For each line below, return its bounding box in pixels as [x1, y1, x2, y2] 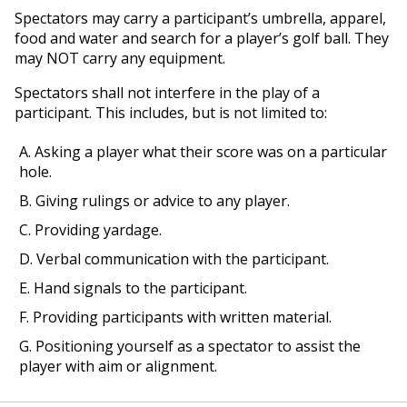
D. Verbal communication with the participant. [19, 249, 329, 269]
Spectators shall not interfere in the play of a [15, 83, 320, 103]
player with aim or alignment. [19, 356, 217, 376]
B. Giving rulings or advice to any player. [19, 191, 290, 211]
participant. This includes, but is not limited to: [15, 103, 327, 123]
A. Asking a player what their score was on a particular [19, 142, 387, 162]
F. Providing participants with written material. [19, 307, 332, 327]
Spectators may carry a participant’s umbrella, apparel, [15, 8, 386, 28]
